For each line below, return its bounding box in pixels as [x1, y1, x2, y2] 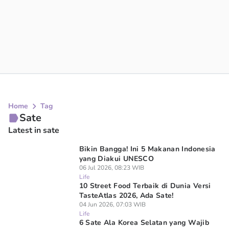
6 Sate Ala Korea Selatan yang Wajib [79, 218, 209, 227]
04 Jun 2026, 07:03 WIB [79, 200, 146, 209]
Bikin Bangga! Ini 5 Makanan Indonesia [79, 144, 216, 154]
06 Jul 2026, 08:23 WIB [79, 164, 144, 172]
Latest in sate [8, 125, 59, 136]
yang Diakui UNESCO [79, 154, 154, 164]
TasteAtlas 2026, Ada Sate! [79, 191, 174, 200]
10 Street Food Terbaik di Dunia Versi [79, 181, 211, 191]
